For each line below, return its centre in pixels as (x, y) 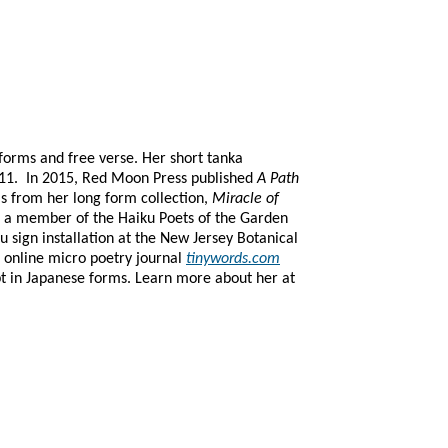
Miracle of (245, 199)
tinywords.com (233, 259)
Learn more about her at (215, 279)
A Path (278, 179)
